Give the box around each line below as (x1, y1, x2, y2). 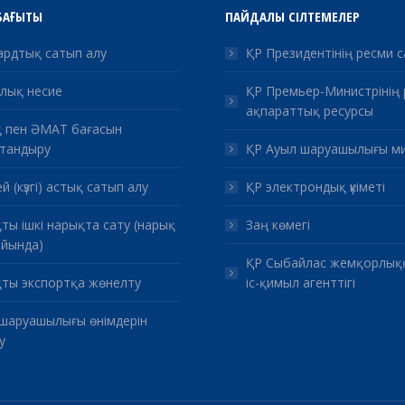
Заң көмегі (246, 216, 310, 233)
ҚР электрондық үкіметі (246, 178, 385, 195)
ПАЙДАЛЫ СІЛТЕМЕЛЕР (225, 7, 360, 25)
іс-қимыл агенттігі (246, 274, 355, 291)
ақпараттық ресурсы (246, 102, 373, 119)
